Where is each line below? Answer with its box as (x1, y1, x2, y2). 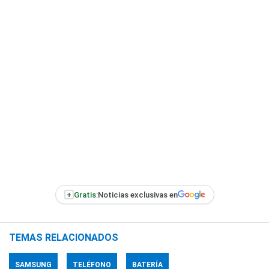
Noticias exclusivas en (97, 190, 178, 199)
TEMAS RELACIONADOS (9, 232, 118, 243)
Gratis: (73, 190, 98, 199)
